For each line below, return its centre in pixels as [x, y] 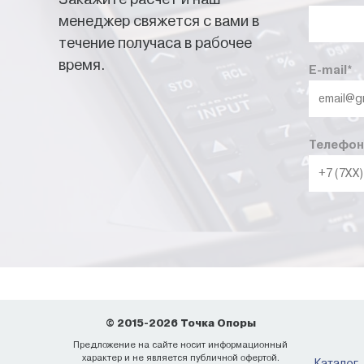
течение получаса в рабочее [155, 43]
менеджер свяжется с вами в [159, 21]
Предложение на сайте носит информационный [180, 345]
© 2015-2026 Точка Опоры [180, 323]
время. [82, 65]
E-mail [327, 70]
